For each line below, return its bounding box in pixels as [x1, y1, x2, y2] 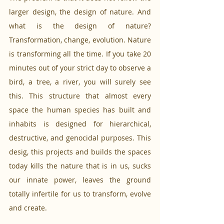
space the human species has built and [9, 105, 151, 115]
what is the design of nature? [9, 21, 151, 31]
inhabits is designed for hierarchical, [9, 119, 151, 129]
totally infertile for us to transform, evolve [9, 189, 151, 199]
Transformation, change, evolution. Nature [9, 35, 151, 45]
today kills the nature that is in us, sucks [9, 161, 151, 171]
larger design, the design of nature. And [9, 7, 151, 17]
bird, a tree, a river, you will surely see [9, 77, 151, 87]
